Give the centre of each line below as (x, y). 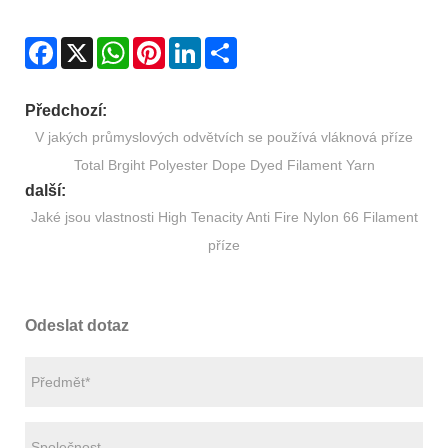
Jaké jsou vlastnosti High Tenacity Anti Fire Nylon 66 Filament (224, 217)
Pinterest (193, 44)
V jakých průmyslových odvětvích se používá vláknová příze (224, 137)
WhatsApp (161, 44)
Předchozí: (66, 111)
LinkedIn (228, 44)
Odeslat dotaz (77, 326)
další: (45, 191)
